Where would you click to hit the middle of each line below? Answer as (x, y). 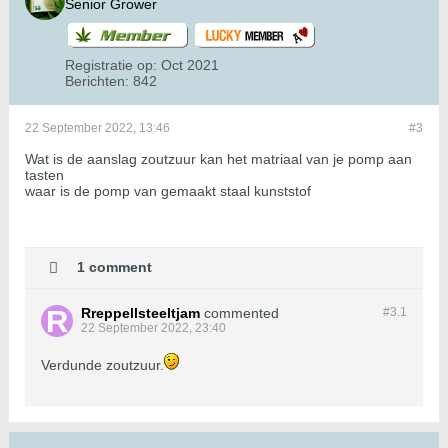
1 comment (114, 266)
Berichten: (97, 81)
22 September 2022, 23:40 (153, 328)
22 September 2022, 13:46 (97, 128)
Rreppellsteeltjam (140, 313)
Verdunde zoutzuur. (102, 365)
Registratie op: (111, 65)
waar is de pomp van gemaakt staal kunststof (168, 191)
